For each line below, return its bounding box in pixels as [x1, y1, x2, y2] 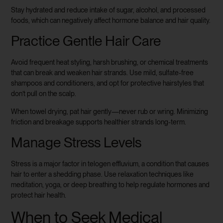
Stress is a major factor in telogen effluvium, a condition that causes [11, 160, 210, 168]
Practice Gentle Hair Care [11, 32, 161, 50]
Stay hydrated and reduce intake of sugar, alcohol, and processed [11, 5, 206, 14]
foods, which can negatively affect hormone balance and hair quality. [11, 16, 211, 24]
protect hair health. [11, 191, 67, 200]
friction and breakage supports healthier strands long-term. [11, 117, 187, 126]
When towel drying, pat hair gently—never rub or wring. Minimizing [11, 107, 209, 115]
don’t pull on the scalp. [11, 90, 77, 98]
